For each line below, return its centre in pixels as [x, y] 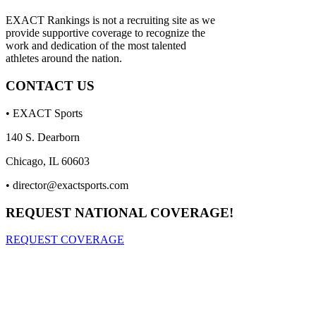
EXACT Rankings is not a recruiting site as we [110, 20]
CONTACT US [50, 86]
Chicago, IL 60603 [48, 161]
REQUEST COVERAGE [65, 240]
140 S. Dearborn [43, 137]
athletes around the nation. [64, 59]
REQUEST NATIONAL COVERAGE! [120, 212]
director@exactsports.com [71, 185]
